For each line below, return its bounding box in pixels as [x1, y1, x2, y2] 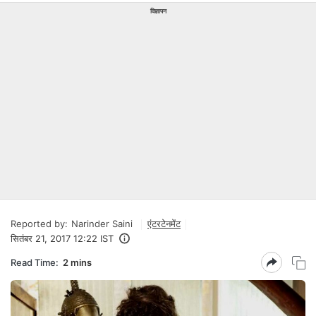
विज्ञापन [150, 7, 166, 15]
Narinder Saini [71, 218, 133, 229]
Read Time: [11, 256, 59, 268]
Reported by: [11, 218, 68, 229]
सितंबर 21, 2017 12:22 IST [11, 233, 114, 244]
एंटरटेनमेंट [147, 218, 181, 229]
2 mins [63, 256, 92, 268]
